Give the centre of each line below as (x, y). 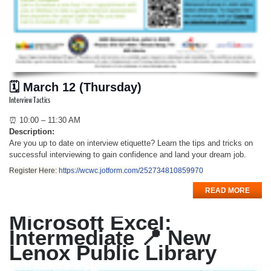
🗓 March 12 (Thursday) (75, 87)
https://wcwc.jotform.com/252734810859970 (131, 170)
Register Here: (34, 170)
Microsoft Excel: (90, 222)
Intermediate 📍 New (110, 237)
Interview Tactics (30, 100)
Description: (32, 131)
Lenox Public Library (113, 252)
